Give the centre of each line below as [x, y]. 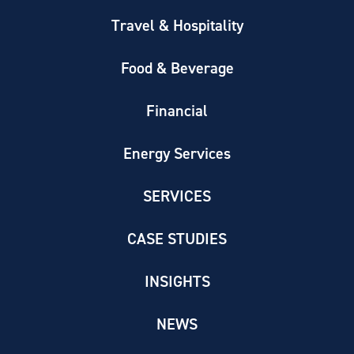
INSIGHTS [177, 281]
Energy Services [177, 153]
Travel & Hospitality [177, 24]
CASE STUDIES [177, 238]
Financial [177, 110]
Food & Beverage [177, 67]
